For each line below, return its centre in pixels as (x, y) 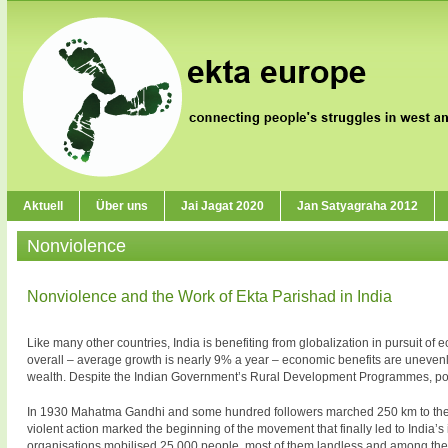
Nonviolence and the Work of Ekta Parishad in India (209, 296)
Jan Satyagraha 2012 (357, 206)
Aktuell (43, 206)
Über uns (122, 206)
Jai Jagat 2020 (222, 206)
